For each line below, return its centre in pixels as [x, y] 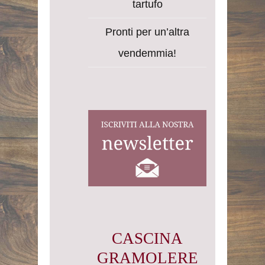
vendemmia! [147, 54]
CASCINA [147, 238]
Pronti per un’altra [147, 32]
